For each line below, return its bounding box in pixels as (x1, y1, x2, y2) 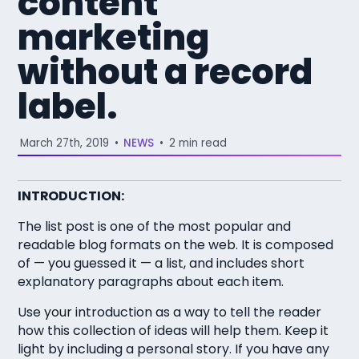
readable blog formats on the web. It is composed (18, 236, 334, 255)
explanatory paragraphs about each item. (18, 272, 284, 292)
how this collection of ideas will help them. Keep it (18, 321, 329, 341)
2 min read (168, 135, 227, 151)
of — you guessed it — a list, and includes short (18, 254, 305, 273)
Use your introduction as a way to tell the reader (18, 303, 322, 322)
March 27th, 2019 (20, 135, 110, 151)
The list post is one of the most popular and (18, 217, 292, 236)
